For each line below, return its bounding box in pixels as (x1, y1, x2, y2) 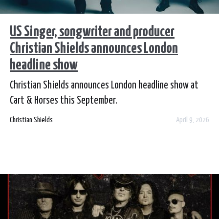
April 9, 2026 (176, 116, 209, 124)
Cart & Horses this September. (10, 95, 117, 106)
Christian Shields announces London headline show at (10, 80, 198, 90)
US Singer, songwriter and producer (10, 24, 175, 39)
